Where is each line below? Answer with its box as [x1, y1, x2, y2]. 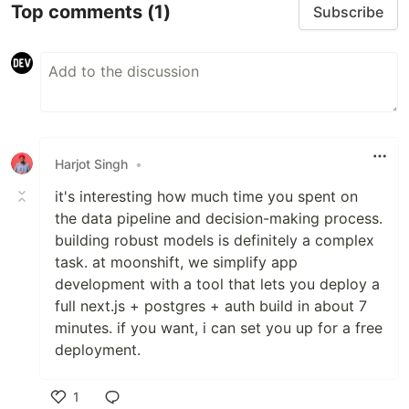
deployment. [55, 341, 141, 360]
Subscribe [313, 3, 383, 22]
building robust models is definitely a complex [55, 231, 374, 250]
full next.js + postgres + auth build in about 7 [55, 297, 367, 316]
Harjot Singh [55, 155, 128, 172]
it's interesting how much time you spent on [55, 187, 358, 206]
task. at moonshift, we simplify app [55, 253, 298, 272]
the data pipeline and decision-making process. [55, 209, 383, 228]
